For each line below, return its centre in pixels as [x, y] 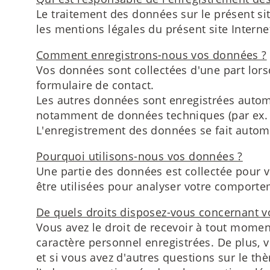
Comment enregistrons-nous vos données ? [152, 55]
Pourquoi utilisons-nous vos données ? [140, 156]
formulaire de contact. [95, 85]
